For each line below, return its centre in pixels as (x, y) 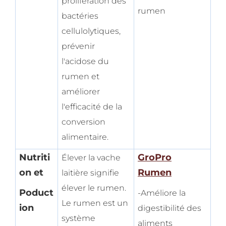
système (78, 218)
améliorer (81, 92)
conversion (83, 122)
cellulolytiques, (91, 31)
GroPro (155, 158)
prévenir (78, 46)
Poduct (36, 193)
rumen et (80, 77)
